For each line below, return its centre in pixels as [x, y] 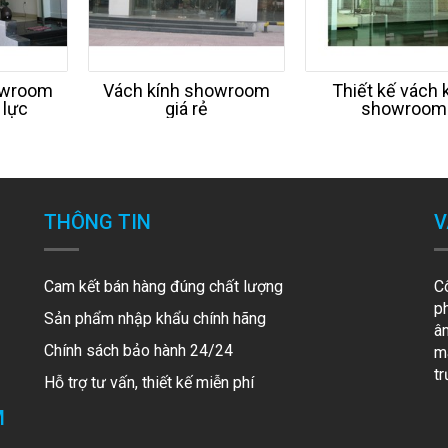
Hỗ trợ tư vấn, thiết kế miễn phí [150, 382]
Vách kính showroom [186, 90]
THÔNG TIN [97, 222]
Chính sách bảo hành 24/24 [138, 350]
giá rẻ [186, 108]
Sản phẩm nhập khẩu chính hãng [154, 318]
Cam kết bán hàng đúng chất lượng [165, 286]
